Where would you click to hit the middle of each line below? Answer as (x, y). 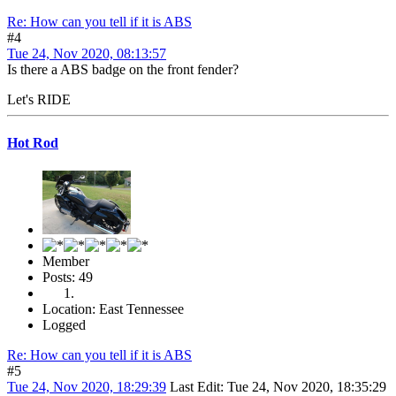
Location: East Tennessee (113, 308)
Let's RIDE (39, 100)
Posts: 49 (68, 277)
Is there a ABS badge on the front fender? (123, 70)
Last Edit (195, 386)
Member (66, 261)
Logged (64, 324)
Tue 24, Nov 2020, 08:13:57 (87, 54)
